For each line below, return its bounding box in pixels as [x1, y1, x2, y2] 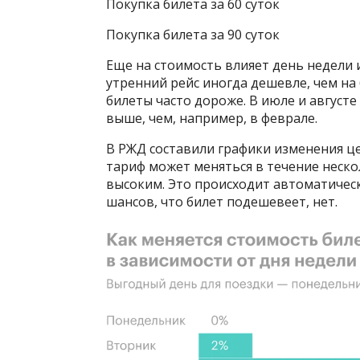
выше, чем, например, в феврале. [106, 109, 317, 127]
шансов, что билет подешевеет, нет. [106, 193, 337, 211]
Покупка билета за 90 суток [106, 26, 280, 43]
